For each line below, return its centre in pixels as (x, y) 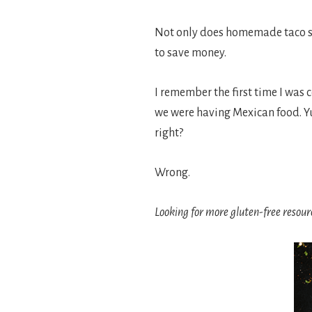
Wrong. (172, 173)
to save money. (190, 53)
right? (169, 133)
